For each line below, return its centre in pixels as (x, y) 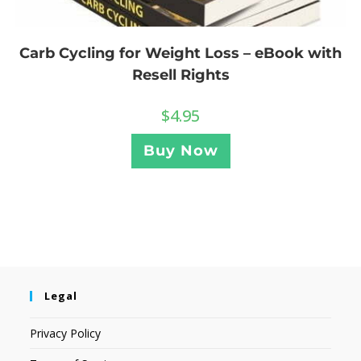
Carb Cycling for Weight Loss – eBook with (180, 53)
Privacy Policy (66, 334)
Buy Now (180, 150)
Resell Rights (180, 75)
